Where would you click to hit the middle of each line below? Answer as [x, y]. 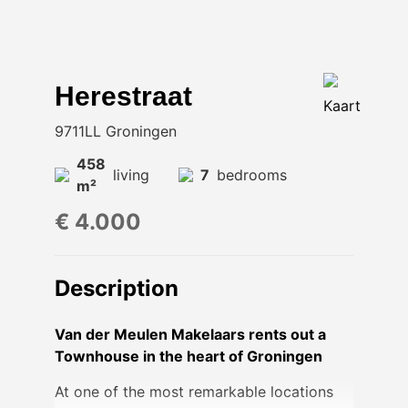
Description [117, 288]
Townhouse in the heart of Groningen [189, 357]
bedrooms [252, 175]
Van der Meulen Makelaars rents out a [190, 335]
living [131, 175]
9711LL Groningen [116, 131]
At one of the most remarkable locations [194, 391]
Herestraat [123, 96]
